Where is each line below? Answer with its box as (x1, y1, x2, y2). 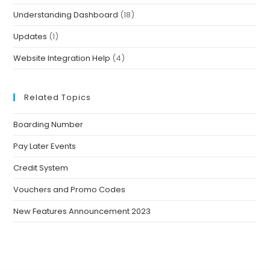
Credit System (13, 162, 69, 174)
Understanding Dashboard (13, 8, 119, 20)
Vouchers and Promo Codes (13, 183, 126, 195)
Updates (13, 30, 48, 42)
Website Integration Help (13, 52, 111, 64)
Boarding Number (13, 118, 84, 130)
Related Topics (24, 91, 92, 103)
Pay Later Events (13, 140, 77, 152)
